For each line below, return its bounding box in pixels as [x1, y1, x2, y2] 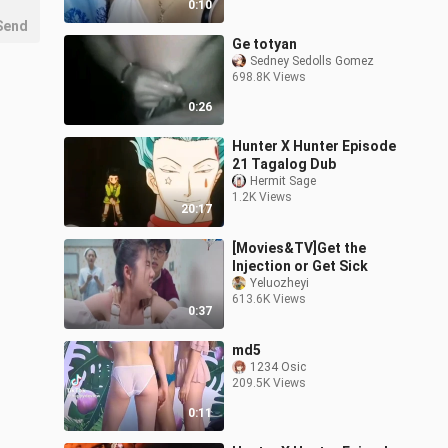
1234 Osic [250, 360, 306, 375]
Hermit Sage [250, 174, 316, 189]
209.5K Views [232, 376, 306, 391]
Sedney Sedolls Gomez [250, 54, 374, 69]
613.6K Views [232, 292, 306, 307]
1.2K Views [232, 190, 292, 205]
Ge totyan [232, 36, 297, 53]
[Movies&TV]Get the [232, 240, 366, 257]
